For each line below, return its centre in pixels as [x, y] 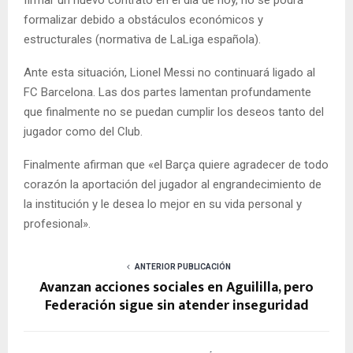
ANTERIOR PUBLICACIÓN [183, 266]
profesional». [57, 223]
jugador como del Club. [83, 131]
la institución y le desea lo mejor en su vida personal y [163, 204]
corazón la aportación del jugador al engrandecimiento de [173, 184]
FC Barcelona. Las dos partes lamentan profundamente [167, 92]
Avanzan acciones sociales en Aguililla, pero [176, 287]
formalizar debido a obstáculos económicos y [143, 19]
